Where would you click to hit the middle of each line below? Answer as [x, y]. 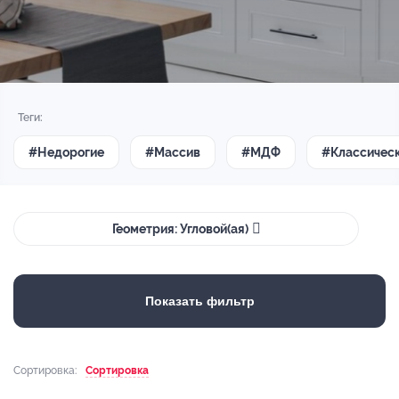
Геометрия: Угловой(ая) [180, 228]
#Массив [173, 152]
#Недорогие [66, 152]
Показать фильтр [199, 301]
